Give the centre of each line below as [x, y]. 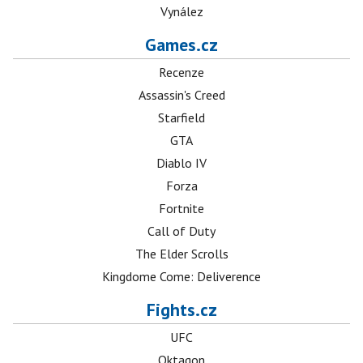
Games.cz [181, 45]
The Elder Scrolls [181, 254]
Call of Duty [181, 231]
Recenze [181, 73]
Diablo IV [181, 163]
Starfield [181, 118]
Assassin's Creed [181, 95]
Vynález [181, 12]
